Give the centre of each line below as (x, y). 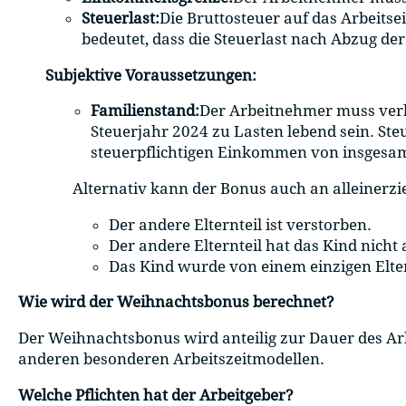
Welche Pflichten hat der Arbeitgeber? (156, 395)
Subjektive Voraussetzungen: (151, 75)
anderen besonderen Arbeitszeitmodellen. (171, 359)
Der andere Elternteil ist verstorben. (240, 224)
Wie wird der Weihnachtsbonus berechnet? (176, 302)
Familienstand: (145, 111)
